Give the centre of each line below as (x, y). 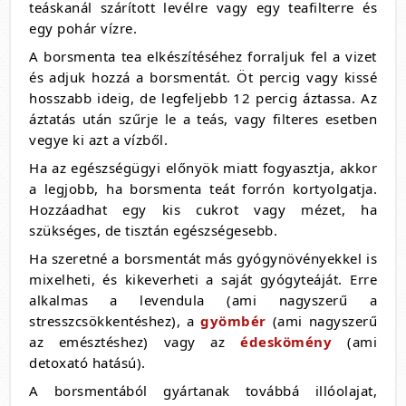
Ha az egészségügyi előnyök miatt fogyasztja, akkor (203, 168)
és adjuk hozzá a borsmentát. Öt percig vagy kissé (203, 77)
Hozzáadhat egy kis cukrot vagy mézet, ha (203, 209)
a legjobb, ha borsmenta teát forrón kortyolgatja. (203, 188)
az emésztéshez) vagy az (135, 342)
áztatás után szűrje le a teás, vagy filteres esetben (203, 119)
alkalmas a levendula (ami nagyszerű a (203, 300)
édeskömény (286, 342)
